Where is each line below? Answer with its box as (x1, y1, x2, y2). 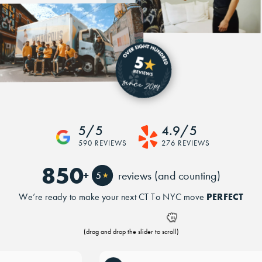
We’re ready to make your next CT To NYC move (19, 191, 206, 202)
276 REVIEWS (161, 139, 210, 148)
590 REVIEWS (78, 139, 127, 148)
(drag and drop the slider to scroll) (83, 227, 179, 236)
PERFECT (206, 190, 243, 202)
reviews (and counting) (112, 168, 220, 182)
